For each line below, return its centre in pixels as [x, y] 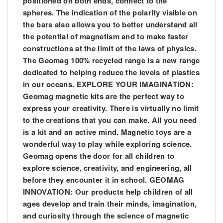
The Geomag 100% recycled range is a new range [111, 60]
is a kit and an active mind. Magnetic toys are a [107, 132]
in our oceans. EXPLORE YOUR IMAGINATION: [108, 84]
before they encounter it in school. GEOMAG [104, 180]
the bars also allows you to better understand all [110, 25]
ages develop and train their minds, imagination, [110, 204]
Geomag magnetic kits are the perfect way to [104, 96]
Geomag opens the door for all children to [99, 156]
